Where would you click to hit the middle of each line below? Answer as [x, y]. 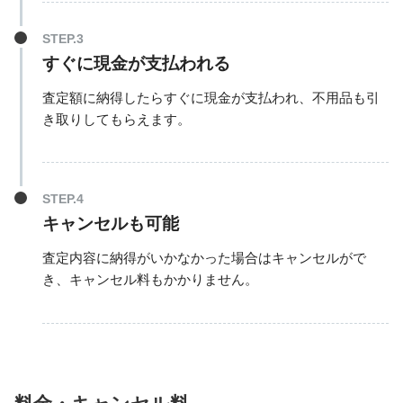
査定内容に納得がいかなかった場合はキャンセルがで [204, 258]
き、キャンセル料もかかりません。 [150, 280]
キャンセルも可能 [110, 224]
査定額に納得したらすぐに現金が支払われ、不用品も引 [210, 98]
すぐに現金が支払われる [136, 63]
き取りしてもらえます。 [116, 120]
